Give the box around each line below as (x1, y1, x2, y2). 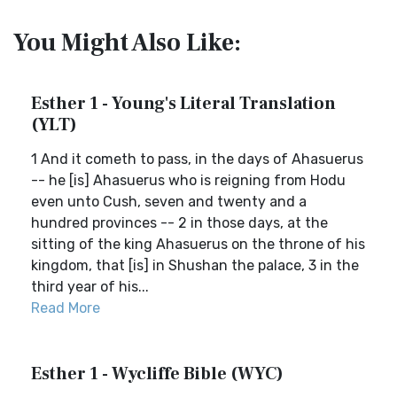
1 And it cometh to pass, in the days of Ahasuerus (31, 151, 363, 167)
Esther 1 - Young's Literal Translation (31, 92, 336, 115)
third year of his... (31, 278, 149, 295)
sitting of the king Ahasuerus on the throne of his (31, 236, 365, 253)
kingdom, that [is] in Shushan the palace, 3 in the (31, 257, 359, 274)
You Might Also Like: (13, 27, 241, 58)
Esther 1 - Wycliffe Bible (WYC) (31, 362, 284, 385)
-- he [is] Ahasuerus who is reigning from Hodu (31, 172, 346, 189)
